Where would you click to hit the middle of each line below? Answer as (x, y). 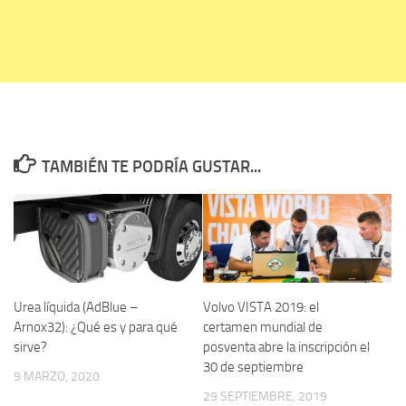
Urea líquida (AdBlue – (76, 307)
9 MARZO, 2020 (57, 376)
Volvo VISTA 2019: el (261, 307)
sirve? (30, 347)
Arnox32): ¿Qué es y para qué (96, 327)
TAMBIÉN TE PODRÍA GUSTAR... (151, 166)
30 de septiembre (253, 367)
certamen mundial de (263, 327)
